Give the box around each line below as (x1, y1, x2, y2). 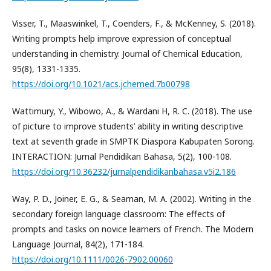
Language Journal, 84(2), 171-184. (12, 238, 144, 250)
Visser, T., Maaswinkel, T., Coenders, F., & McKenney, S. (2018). (12, 17, 256, 29)
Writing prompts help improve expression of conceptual (12, 32, 231, 44)
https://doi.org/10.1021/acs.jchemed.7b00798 (12, 77, 190, 90)
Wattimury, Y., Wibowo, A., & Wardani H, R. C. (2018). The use (12, 105, 252, 117)
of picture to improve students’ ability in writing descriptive (12, 120, 243, 132)
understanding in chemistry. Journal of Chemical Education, (12, 47, 243, 59)
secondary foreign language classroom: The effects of (12, 207, 225, 220)
